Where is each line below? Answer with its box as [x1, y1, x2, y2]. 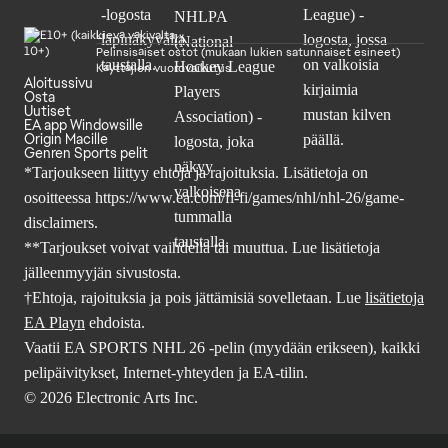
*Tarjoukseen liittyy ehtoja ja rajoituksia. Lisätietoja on [24, 164, 368, 182]
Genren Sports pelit [24, 144, 148, 163]
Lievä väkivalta [96, 27, 175, 44]
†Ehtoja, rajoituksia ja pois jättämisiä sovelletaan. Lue [24, 289, 365, 307]
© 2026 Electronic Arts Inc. [24, 389, 198, 407]
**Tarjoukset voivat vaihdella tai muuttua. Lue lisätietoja [24, 239, 380, 257]
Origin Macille [24, 130, 108, 149]
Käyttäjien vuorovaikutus [96, 60, 231, 77]
